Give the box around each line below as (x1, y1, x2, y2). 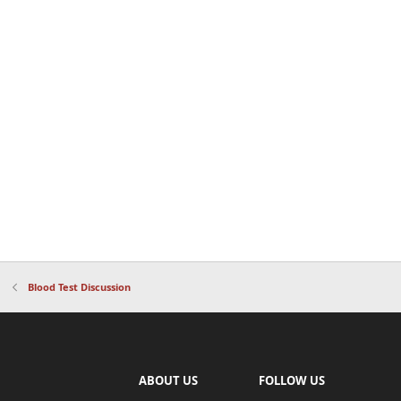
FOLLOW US (259, 372, 326, 389)
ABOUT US (138, 372, 198, 389)
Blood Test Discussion (27, 279, 131, 294)
